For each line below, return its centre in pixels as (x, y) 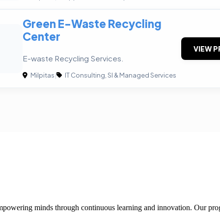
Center (41, 36)
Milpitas (42, 75)
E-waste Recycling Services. (73, 58)
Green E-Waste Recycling (92, 23)
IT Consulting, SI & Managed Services (120, 75)
